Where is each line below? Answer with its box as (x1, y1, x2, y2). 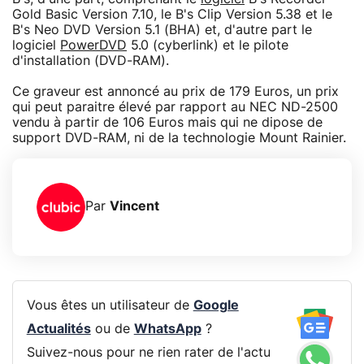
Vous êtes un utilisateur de (26, 299, 193, 313)
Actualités (26, 323, 91, 336)
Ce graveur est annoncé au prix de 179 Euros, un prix (12, 84, 339, 98)
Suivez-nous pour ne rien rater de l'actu (26, 346, 271, 360)
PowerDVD (60, 38, 127, 52)
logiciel (12, 38, 60, 52)
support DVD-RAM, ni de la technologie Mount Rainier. (12, 131, 346, 145)
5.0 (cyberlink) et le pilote (127, 38, 288, 52)
